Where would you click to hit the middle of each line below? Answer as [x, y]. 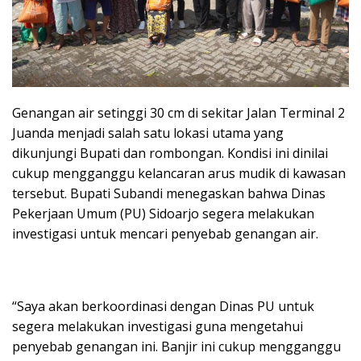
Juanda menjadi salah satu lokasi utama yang [148, 133]
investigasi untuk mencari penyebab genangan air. [165, 234]
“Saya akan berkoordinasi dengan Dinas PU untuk [163, 307]
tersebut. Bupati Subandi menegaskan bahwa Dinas [169, 194]
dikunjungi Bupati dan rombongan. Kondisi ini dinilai [170, 154]
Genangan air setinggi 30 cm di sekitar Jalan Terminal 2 [178, 113]
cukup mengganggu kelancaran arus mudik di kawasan [179, 174]
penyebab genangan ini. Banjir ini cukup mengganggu [176, 347]
